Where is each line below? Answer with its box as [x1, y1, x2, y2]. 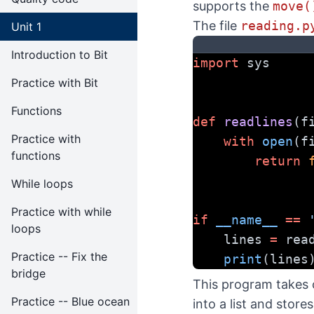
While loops [11, 177, 73, 191]
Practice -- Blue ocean [11, 294, 130, 308]
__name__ [216, 212, 278, 227]
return [254, 153, 301, 168]
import [193, 55, 239, 70]
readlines [224, 114, 293, 129]
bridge [11, 266, 46, 280]
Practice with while [11, 205, 111, 219]
